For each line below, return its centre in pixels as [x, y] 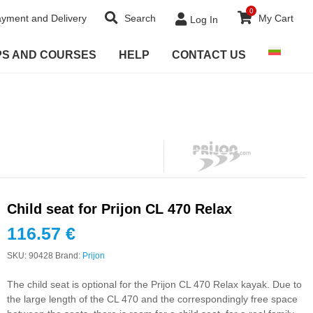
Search [139, 18]
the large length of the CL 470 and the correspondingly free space [152, 299]
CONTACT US [209, 55]
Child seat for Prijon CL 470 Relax [119, 209]
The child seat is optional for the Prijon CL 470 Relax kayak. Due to [154, 285]
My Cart [276, 18]
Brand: [69, 256]
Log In [204, 20]
